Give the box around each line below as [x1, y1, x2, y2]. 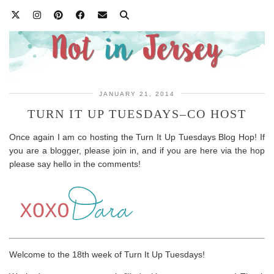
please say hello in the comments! [9, 158, 141, 169]
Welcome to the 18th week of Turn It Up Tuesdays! [9, 249, 205, 259]
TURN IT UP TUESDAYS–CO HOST [28, 106, 246, 120]
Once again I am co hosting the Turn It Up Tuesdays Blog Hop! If [9, 131, 265, 142]
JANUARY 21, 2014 [99, 90, 175, 97]
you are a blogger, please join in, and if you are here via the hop [9, 145, 265, 155]
